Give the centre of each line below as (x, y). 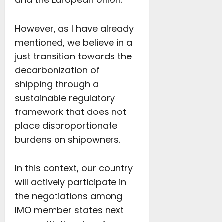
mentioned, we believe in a (74, 42)
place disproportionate (66, 126)
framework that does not (71, 112)
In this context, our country (74, 168)
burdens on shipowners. (69, 139)
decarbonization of (57, 70)
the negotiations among (69, 196)
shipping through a (57, 84)
